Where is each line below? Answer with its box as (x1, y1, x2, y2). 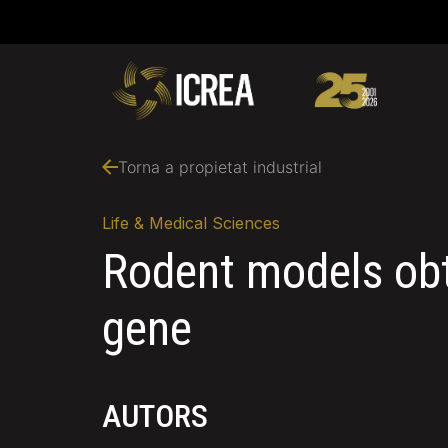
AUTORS (102, 397, 208, 436)
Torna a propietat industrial (118, 157, 322, 178)
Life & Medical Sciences (102, 213, 280, 234)
